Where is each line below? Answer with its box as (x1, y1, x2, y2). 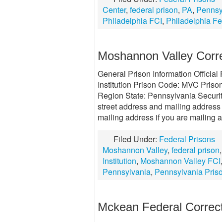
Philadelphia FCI (103, 15, 162, 26)
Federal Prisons (159, 133, 215, 145)
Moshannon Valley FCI (140, 155, 221, 166)
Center (103, 4, 126, 15)
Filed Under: (113, 133, 159, 145)
